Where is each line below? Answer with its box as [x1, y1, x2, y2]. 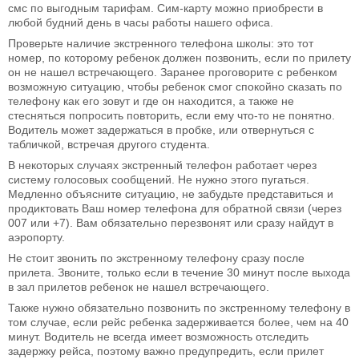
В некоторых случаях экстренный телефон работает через [8, 159, 317, 172]
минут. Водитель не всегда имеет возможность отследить [8, 330, 309, 344]
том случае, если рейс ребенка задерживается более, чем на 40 [8, 316, 349, 329]
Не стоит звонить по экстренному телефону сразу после [8, 252, 305, 265]
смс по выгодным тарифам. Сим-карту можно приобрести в [8, 2, 323, 15]
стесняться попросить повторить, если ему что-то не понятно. [8, 109, 335, 123]
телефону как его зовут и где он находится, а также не [8, 95, 294, 108]
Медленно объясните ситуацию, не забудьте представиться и [8, 188, 333, 201]
